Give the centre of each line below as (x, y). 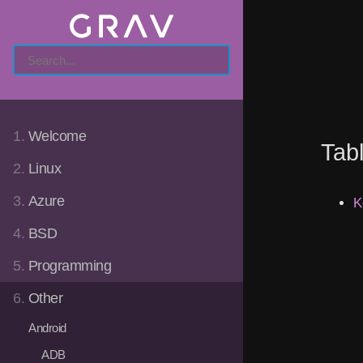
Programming (70, 265)
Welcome (57, 136)
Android (47, 327)
